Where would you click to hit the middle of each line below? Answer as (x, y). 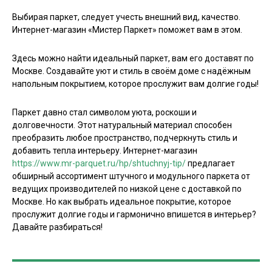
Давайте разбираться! (57, 227)
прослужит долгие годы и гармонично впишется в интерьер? (134, 215)
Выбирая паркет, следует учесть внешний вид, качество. (126, 17)
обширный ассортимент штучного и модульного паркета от (131, 176)
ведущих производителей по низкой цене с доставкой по (127, 189)
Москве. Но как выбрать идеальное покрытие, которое (122, 202)
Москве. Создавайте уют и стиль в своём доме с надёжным (131, 71)
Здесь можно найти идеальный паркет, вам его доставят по (133, 59)
